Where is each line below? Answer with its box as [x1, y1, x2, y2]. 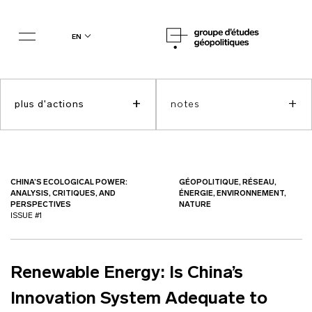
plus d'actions [15, 99, 84, 110]
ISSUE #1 [10, 212, 42, 220]
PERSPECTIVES [10, 201, 71, 209]
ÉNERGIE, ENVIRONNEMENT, [178, 190, 286, 198]
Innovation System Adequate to [10, 290, 267, 308]
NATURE [178, 201, 211, 209]
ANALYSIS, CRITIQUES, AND [10, 190, 116, 198]
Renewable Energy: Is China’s [10, 265, 243, 282]
